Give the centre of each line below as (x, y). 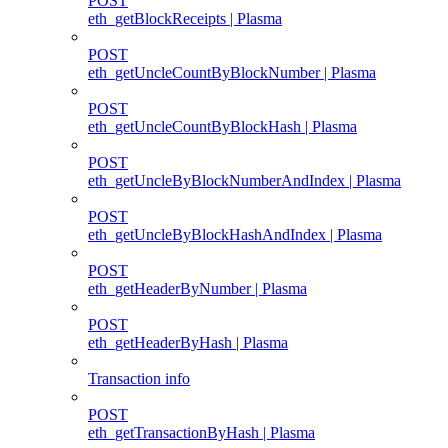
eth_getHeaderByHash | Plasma (188, 342)
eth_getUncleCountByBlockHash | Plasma (222, 126)
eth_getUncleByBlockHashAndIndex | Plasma (235, 234)
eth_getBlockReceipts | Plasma (185, 18)
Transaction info (139, 378)
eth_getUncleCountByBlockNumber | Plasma (232, 72)
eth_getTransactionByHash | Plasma (201, 432)
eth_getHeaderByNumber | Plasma (197, 288)
